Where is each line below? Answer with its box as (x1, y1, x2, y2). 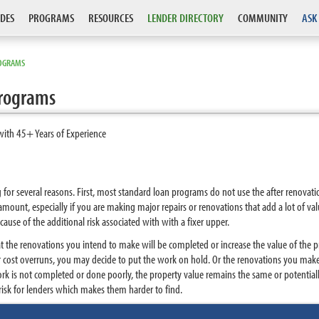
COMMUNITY (238, 10, 288, 25)
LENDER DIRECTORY (147, 10, 224, 25)
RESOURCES (88, 10, 133, 25)
